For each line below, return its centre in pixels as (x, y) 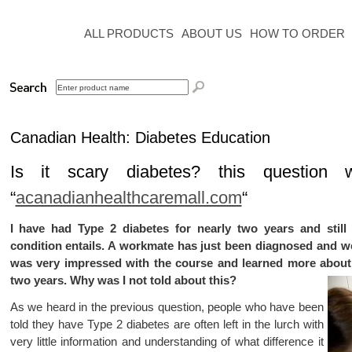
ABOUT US (211, 33)
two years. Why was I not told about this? (123, 280)
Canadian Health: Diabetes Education (140, 137)
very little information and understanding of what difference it (167, 341)
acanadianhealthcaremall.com (128, 198)
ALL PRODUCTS (128, 33)
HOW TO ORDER (297, 33)
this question (273, 172)
